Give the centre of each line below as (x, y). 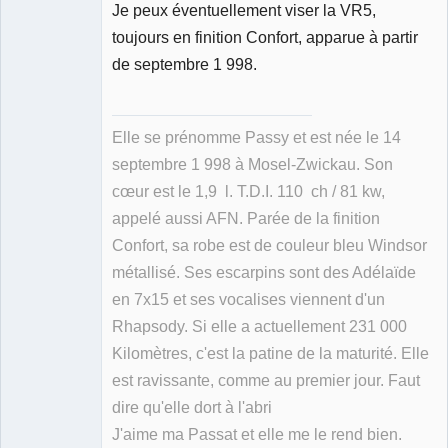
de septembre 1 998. (184, 64)
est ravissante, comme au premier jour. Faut (266, 380)
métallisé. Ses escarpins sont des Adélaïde (264, 272)
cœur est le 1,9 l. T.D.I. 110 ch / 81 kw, (248, 191)
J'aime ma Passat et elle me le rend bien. (257, 434)
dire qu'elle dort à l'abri (192, 407)
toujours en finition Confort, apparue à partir (265, 37)
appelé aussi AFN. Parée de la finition (246, 218)
